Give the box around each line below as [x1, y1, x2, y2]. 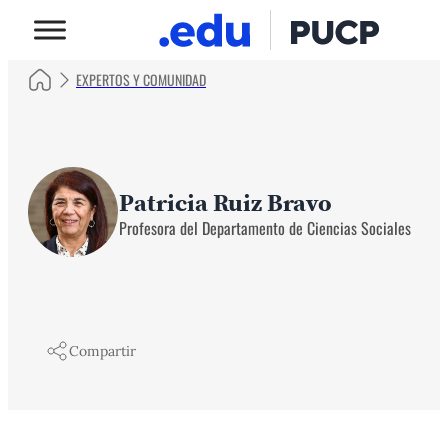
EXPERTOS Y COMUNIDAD [76, 69, 206, 90]
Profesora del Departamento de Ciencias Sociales [119, 215, 411, 240]
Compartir [69, 342, 136, 360]
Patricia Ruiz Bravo [119, 185, 332, 219]
